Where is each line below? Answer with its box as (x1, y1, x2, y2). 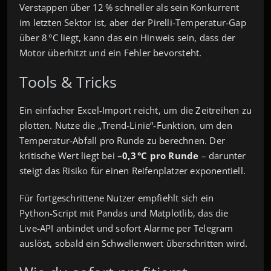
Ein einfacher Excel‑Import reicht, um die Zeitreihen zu (19, 103, 252, 116)
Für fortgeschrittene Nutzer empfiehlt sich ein (19, 191, 214, 204)
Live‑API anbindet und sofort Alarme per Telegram (19, 221, 233, 234)
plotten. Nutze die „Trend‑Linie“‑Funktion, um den (19, 119, 232, 131)
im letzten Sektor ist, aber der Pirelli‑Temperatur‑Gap (19, 16, 246, 28)
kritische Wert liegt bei (19, 149, 117, 162)
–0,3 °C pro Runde (117, 149, 199, 162)
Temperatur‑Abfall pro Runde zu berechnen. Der (19, 134, 225, 146)
